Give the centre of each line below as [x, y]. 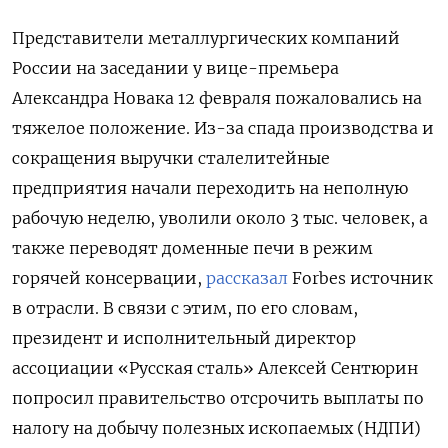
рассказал [247, 278]
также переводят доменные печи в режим [192, 248]
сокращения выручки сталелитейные [171, 158]
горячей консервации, [109, 278]
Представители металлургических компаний [206, 38]
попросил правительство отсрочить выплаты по [218, 398]
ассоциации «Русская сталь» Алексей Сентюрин [215, 368]
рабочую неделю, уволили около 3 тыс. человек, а [220, 218]
